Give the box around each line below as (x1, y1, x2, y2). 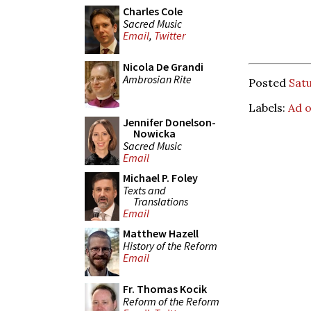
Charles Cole (123, 4, 183, 18)
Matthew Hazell (123, 226, 199, 240)
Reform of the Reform (123, 294, 219, 308)
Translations (133, 194, 188, 208)
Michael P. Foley (123, 171, 198, 185)
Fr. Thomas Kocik (123, 282, 207, 296)
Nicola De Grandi (123, 60, 203, 74)
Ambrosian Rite (123, 72, 192, 86)
